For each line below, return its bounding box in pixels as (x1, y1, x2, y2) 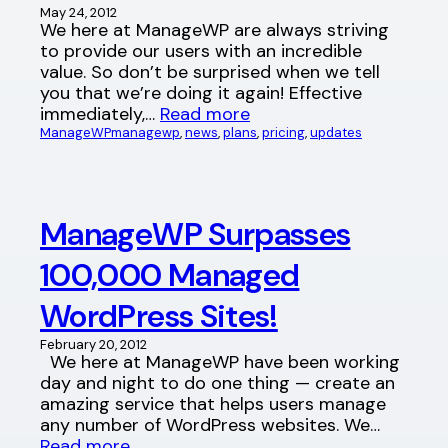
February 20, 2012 (40, 336, 147, 354)
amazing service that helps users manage (40, 392, 386, 417)
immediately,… (40, 101, 160, 126)
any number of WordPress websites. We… (40, 413, 380, 438)
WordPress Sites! (40, 295, 278, 338)
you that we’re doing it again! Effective (40, 80, 362, 105)
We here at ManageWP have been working (40, 350, 400, 375)
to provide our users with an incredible (40, 38, 362, 63)
